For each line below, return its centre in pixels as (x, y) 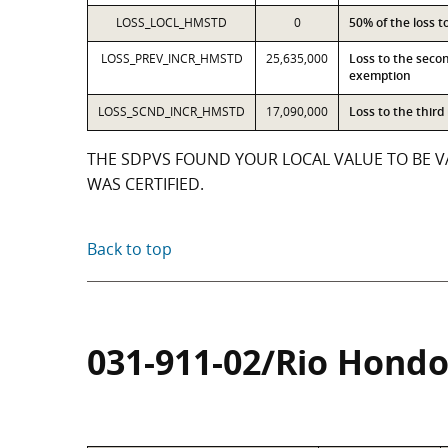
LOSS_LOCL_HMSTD (171, 22)
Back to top (129, 249)
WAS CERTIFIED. (145, 184)
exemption (380, 75)
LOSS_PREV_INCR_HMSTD (171, 58)
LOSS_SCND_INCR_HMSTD (171, 111)
